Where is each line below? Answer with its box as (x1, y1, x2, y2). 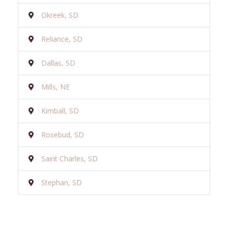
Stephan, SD (41, 177, 82, 187)
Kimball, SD (41, 105, 79, 116)
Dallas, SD (41, 58, 75, 68)
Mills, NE (41, 81, 70, 92)
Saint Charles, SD (41, 153, 98, 163)
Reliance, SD (41, 34, 82, 44)
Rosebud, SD (41, 129, 84, 139)
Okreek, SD (41, 10, 78, 20)
